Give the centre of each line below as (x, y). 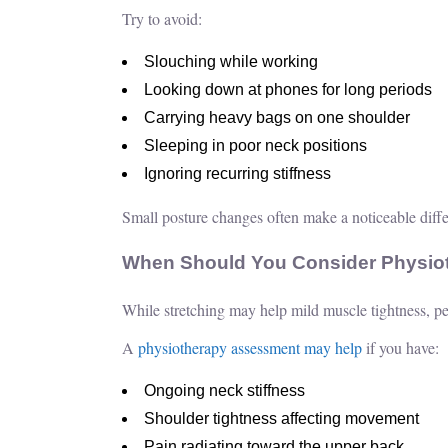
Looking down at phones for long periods (288, 89)
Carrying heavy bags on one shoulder (277, 117)
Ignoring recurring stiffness (237, 173)
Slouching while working (231, 61)
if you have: (400, 347)
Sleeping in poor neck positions (255, 145)
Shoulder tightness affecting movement (281, 418)
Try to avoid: (162, 18)
